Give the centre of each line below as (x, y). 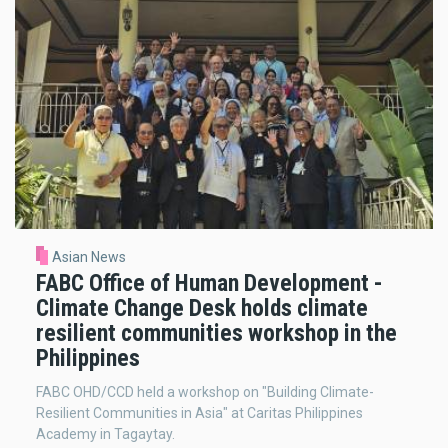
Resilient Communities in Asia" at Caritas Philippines (199, 412)
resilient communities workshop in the (216, 333)
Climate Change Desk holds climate (202, 308)
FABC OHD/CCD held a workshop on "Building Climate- (205, 391)
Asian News (88, 257)
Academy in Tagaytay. (105, 433)
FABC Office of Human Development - (209, 283)
